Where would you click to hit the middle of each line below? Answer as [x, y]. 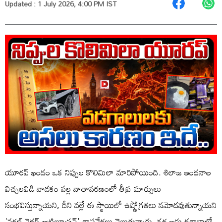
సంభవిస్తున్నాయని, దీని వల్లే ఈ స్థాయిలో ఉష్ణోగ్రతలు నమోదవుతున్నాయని [111, 205]
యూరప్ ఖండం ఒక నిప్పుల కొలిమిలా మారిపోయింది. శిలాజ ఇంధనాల [108, 172]
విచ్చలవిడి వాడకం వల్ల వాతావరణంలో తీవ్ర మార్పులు [83, 188]
